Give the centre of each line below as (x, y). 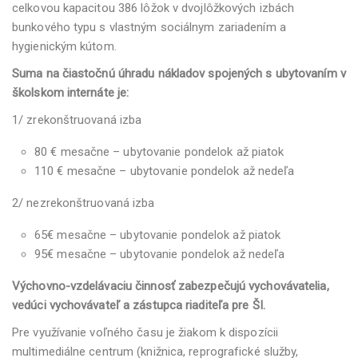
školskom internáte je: (71, 93)
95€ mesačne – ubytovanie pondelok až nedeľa (160, 254)
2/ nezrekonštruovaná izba (84, 203)
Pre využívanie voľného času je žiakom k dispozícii (145, 332)
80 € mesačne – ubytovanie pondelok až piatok (159, 152)
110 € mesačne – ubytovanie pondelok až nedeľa (165, 171)
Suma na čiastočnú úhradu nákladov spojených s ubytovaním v (179, 74)
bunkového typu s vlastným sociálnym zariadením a (149, 27)
